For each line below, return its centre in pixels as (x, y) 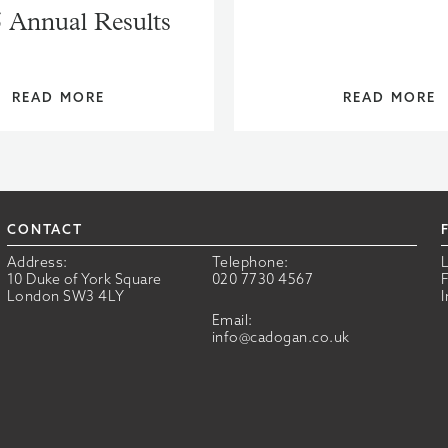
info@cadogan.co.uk (280, 337)
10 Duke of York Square (84, 279)
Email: (232, 320)
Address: (37, 262)
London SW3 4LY (65, 296)
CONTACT (45, 229)
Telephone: (250, 262)
